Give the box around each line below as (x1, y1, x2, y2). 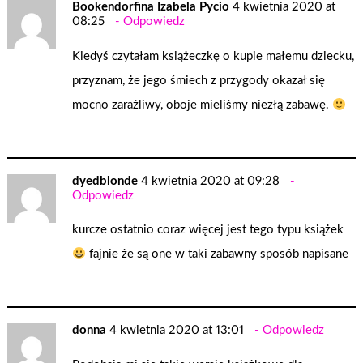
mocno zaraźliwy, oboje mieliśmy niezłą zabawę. (72, 99, 333, 112)
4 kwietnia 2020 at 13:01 (109, 323, 245, 336)
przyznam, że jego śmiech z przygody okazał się (72, 75, 326, 88)
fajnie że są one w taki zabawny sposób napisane (86, 248, 349, 261)
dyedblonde (72, 174, 139, 187)
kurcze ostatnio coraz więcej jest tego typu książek (72, 224, 344, 237)
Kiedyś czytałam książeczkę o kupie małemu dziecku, (72, 50, 355, 63)
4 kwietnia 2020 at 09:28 (141, 174, 280, 187)
